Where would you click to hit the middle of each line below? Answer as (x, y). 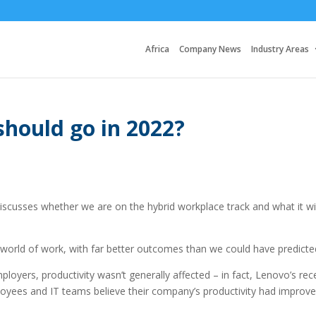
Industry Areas (280, 49)
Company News (210, 49)
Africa (157, 49)
